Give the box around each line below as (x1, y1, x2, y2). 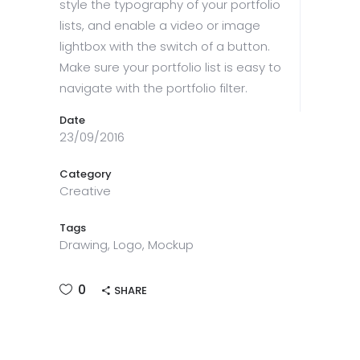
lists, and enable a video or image (59, 17, 260, 35)
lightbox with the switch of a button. (59, 38, 270, 55)
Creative (59, 182, 111, 200)
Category (59, 166, 112, 182)
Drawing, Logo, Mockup (59, 236, 194, 254)
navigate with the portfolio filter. (59, 80, 247, 97)
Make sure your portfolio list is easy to (59, 59, 281, 76)
